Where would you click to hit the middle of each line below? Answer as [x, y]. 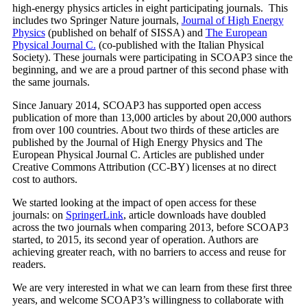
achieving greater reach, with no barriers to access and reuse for [149, 252]
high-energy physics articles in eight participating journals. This [150, 8]
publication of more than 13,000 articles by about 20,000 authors [151, 118]
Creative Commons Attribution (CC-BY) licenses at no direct [144, 167]
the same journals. [51, 82]
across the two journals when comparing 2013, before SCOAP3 [150, 228]
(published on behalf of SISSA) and [125, 33]
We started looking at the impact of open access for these [134, 203]
